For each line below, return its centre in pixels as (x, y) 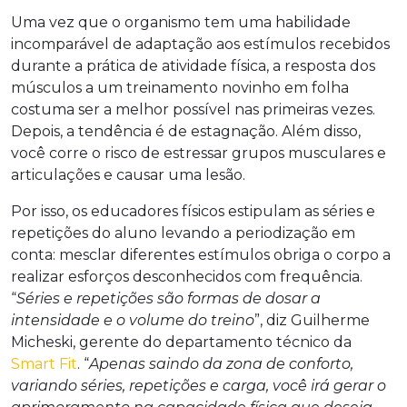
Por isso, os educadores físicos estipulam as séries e (193, 211)
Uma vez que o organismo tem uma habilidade (181, 22)
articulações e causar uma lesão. (130, 174)
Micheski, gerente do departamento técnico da (181, 342)
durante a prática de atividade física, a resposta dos (193, 65)
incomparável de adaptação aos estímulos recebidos (200, 44)
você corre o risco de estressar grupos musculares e (199, 153)
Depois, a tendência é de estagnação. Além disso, (186, 131)
